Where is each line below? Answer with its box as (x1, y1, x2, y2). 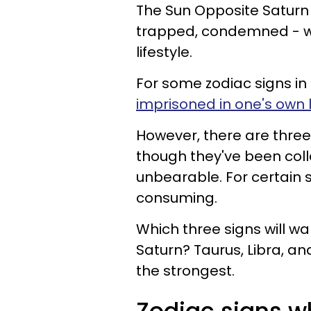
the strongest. (136, 261, 235, 280)
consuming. (136, 188, 217, 208)
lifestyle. (136, 42, 192, 62)
